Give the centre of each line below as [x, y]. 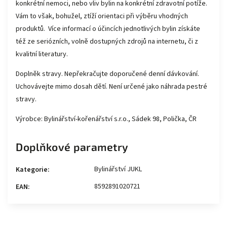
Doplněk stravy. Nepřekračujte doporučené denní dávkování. [107, 74]
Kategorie [32, 170]
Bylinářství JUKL [118, 169]
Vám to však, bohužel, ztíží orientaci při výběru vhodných [102, 16]
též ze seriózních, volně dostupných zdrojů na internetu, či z [107, 42]
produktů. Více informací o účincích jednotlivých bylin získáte [108, 29]
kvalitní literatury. [42, 54]
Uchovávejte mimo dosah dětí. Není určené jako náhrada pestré [111, 87]
